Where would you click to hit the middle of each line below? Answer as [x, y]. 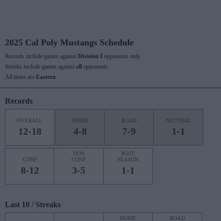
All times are [20, 77]
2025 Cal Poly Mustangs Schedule [69, 42]
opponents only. [122, 56]
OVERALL [30, 120]
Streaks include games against [40, 67]
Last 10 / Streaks [33, 204]
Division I [90, 56]
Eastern [46, 77]
